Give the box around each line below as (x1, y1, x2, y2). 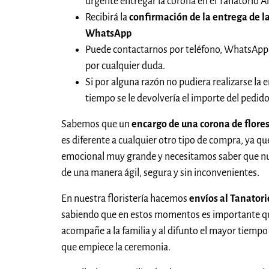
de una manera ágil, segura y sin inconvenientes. (61, 168, 259, 179)
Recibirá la (85, 12, 129, 23)
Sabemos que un (61, 119, 131, 130)
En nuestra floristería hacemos (61, 193, 189, 205)
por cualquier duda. (85, 61, 165, 72)
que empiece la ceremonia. (61, 242, 171, 253)
